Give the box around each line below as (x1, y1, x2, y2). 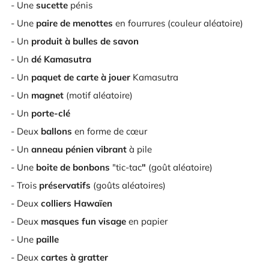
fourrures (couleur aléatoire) (128, 17, 243, 29)
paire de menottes (34, 17, 115, 29)
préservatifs (37, 180, 93, 191)
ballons (41, 125, 74, 137)
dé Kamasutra (29, 53, 91, 65)
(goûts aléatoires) (93, 180, 168, 191)
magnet (31, 89, 64, 101)
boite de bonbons (36, 162, 110, 173)
